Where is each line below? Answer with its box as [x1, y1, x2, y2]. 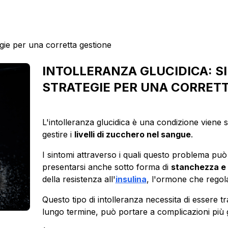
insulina [115, 174, 147, 184]
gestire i [42, 129, 74, 139]
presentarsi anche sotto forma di [42, 161, 171, 172]
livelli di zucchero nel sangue [74, 129, 191, 139]
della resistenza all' [42, 174, 116, 184]
